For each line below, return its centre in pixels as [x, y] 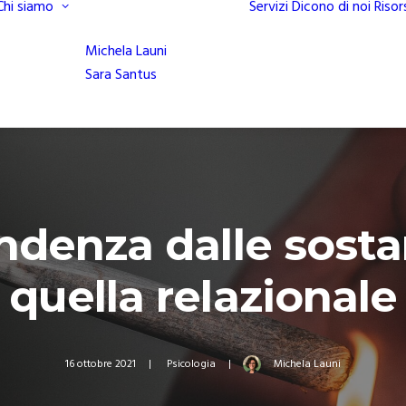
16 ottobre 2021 [101, 365]
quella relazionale [203, 296]
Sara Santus [121, 75]
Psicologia [191, 365]
